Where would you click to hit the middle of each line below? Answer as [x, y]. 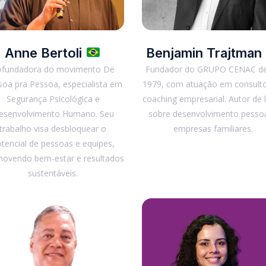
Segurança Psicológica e [53, 99]
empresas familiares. [213, 129]
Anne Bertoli [45, 53]
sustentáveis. [53, 173]
